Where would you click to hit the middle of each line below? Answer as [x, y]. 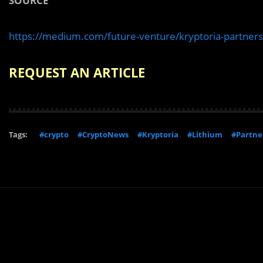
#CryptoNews [103, 134]
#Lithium [205, 134]
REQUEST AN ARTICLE [77, 72]
